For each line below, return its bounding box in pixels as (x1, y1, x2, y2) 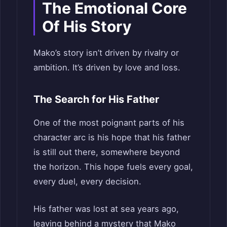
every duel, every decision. (33, 176, 141, 186)
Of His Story (42, 17, 132, 35)
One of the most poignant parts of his (33, 117, 184, 128)
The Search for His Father (33, 93, 159, 105)
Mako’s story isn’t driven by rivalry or (33, 47, 179, 58)
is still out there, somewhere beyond (33, 146, 180, 157)
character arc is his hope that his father (33, 132, 191, 142)
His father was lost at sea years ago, (33, 203, 179, 214)
